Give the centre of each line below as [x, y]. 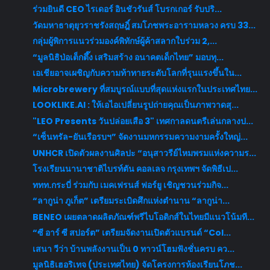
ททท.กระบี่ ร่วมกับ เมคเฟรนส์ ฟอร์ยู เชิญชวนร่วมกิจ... [130, 185]
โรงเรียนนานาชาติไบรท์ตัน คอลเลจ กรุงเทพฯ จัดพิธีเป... [135, 169]
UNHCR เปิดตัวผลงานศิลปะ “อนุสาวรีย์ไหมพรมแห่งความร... [144, 153]
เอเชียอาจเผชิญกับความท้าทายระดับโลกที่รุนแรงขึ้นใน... [137, 73]
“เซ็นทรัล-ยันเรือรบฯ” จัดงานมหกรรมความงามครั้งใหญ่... [140, 137]
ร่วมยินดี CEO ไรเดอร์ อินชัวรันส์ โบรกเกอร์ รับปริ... [127, 9]
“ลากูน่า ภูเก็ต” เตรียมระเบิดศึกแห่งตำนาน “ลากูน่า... [131, 201]
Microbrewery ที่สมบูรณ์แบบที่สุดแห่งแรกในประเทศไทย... [145, 89]
